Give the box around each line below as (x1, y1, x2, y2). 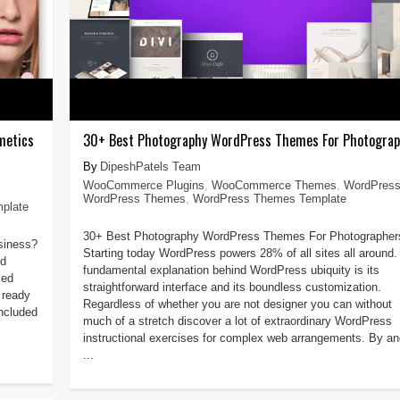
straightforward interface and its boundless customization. (82, 279, 381, 294)
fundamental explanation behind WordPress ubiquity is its (82, 262, 379, 277)
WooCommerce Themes (211, 178, 337, 192)
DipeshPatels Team (99, 159, 201, 173)
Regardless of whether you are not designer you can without (82, 296, 392, 311)
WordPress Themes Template (192, 191, 346, 205)
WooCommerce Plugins (82, 178, 204, 192)
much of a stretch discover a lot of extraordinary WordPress (82, 313, 392, 328)
